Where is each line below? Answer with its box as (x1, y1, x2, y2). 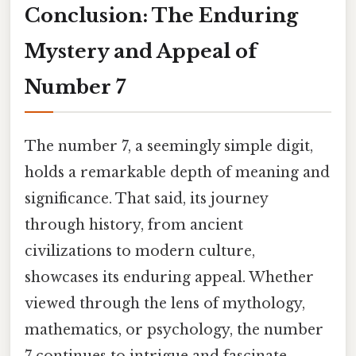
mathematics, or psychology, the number (25, 320, 323, 339)
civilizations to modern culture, (25, 242, 255, 260)
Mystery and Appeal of (25, 39, 257, 63)
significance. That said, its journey (25, 189, 268, 207)
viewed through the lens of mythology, (25, 294, 305, 312)
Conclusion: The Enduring (25, 3, 298, 27)
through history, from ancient (25, 215, 243, 234)
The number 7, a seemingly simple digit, (25, 137, 313, 155)
